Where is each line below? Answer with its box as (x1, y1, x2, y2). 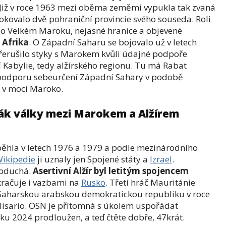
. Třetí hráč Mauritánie (105, 177, 195, 188)
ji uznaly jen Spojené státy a (35, 153, 150, 165)
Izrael (150, 153, 172, 165)
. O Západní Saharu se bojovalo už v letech (29, 36, 197, 48)
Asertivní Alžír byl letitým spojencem (33, 165, 189, 177)
